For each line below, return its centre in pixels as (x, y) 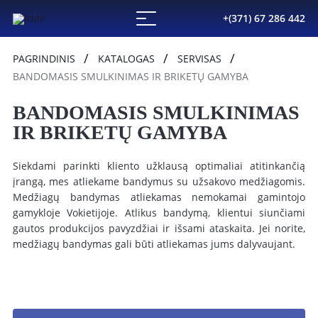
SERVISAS (199, 59)
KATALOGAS (126, 59)
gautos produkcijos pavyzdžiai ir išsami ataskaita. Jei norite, (159, 228)
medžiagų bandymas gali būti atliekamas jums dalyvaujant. (154, 244)
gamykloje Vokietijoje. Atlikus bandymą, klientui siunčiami (159, 213)
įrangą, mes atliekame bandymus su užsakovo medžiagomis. (159, 181)
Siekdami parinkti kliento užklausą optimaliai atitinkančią (159, 166)
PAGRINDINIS (44, 59)
